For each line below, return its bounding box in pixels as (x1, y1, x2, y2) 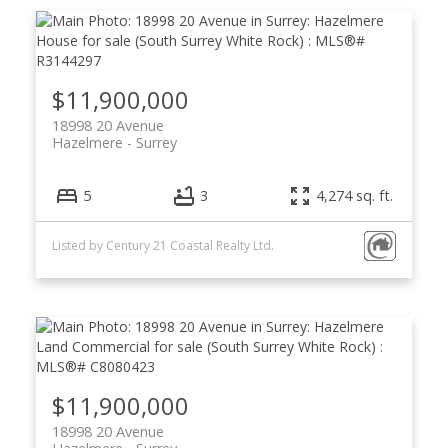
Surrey (135, 133, 177, 153)
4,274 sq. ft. (316, 185, 394, 205)
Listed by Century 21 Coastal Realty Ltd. (51, 237, 274, 255)
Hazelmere (51, 133, 123, 153)
